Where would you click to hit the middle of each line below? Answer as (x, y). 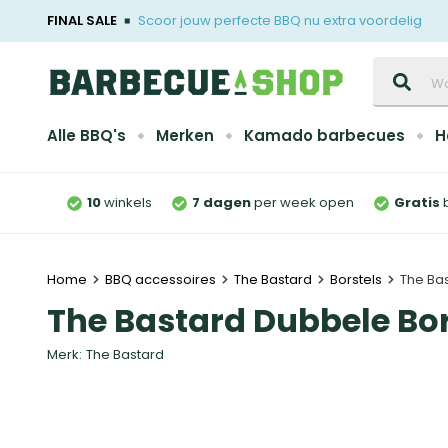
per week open (302, 202)
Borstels (356, 280)
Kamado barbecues (324, 135)
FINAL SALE (82, 20)
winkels (128, 202)
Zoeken (397, 65)
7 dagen (221, 202)
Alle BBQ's (86, 135)
